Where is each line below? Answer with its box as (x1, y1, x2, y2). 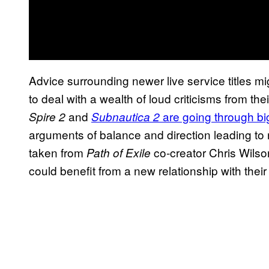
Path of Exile (86, 144, 151, 160)
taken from (29, 144, 86, 160)
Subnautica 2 (91, 108, 160, 124)
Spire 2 (29, 108, 65, 124)
